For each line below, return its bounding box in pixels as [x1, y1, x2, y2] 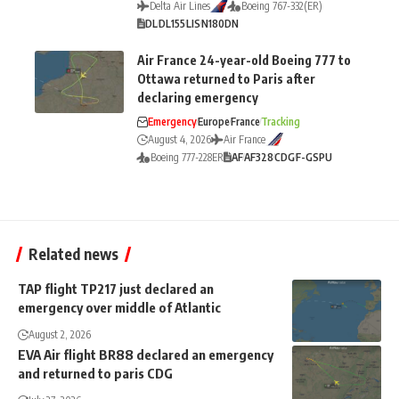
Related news [28, 243, 118, 264]
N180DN [201, 16, 239, 30]
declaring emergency [137, 89, 258, 105]
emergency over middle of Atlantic [18, 298, 221, 315]
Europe [198, 114, 230, 128]
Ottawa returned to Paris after [137, 70, 315, 86]
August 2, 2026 [28, 327, 91, 341]
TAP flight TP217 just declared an [18, 280, 214, 297]
